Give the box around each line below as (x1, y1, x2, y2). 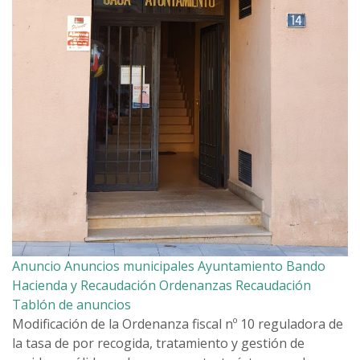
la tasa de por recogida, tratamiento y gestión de (12, 334, 305, 353)
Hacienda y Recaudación (12, 276, 156, 295)
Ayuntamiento (198, 257, 283, 276)
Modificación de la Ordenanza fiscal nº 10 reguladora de (12, 315, 343, 333)
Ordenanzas (159, 276, 232, 295)
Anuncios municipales (64, 257, 194, 276)
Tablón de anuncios (12, 296, 131, 314)
